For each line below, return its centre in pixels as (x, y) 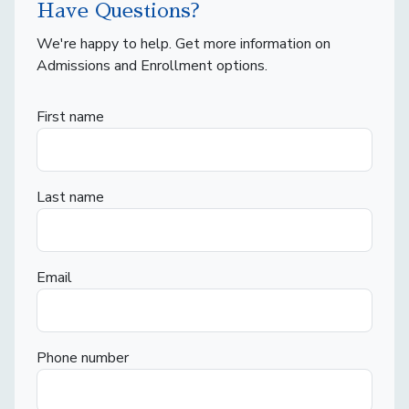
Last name (70, 198)
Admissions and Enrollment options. (152, 66)
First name (70, 117)
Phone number (83, 358)
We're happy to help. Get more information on (184, 44)
